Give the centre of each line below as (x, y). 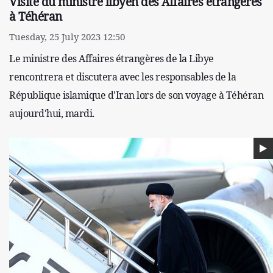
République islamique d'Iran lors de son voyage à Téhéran (136, 95)
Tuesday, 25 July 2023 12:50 (67, 37)
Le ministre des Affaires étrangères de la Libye (112, 59)
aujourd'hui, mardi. (52, 114)
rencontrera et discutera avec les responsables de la (122, 77)
